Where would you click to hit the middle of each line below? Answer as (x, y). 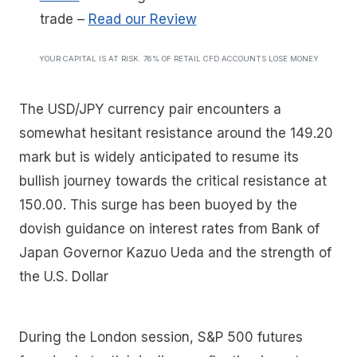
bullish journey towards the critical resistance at (173, 181)
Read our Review (142, 19)
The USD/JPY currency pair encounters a (150, 110)
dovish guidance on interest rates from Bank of (169, 229)
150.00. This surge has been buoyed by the (158, 205)
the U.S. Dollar (64, 277)
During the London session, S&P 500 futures (161, 337)
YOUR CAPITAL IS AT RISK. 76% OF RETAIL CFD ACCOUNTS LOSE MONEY (178, 59)
